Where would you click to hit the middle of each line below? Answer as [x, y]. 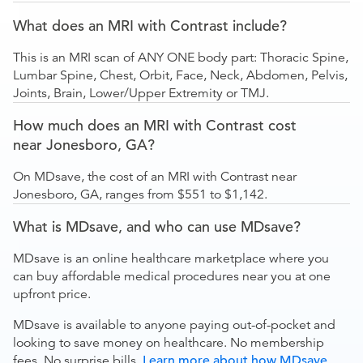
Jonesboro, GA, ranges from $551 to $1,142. [140, 194]
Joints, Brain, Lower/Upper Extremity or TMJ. [141, 93]
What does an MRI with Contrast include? [150, 26]
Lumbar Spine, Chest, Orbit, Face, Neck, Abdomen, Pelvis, [180, 75]
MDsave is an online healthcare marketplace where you [171, 258]
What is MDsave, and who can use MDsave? [157, 226]
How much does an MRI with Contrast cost [155, 125]
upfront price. [52, 294]
